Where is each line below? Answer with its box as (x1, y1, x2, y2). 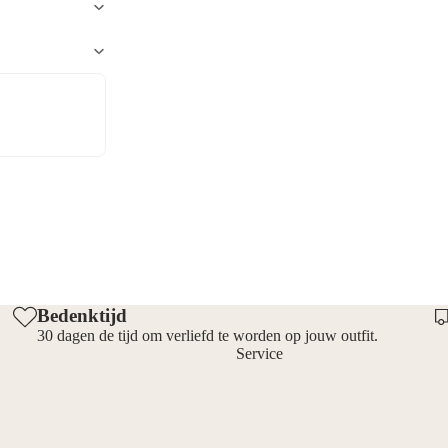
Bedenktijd (37, 305, 128, 327)
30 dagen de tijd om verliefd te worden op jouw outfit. (37, 327, 379, 345)
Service (236, 345, 283, 363)
